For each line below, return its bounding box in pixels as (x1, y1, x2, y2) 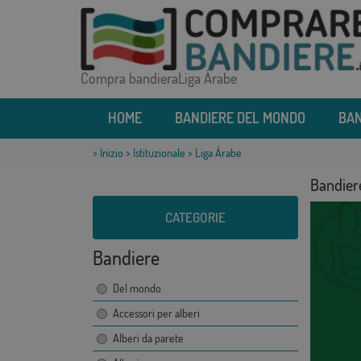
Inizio (99, 146, 123, 160)
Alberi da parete (112, 331, 184, 346)
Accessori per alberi (112, 306, 200, 321)
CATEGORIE (164, 209, 226, 226)
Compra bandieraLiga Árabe (80, 69, 237, 88)
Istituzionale (132, 146, 185, 160)
